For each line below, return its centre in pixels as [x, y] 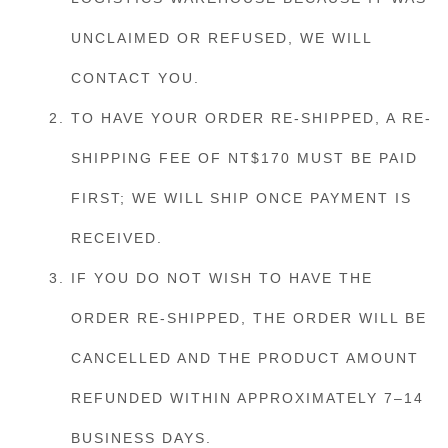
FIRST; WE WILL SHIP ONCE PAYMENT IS [241, 198]
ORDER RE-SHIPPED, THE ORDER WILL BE [249, 318]
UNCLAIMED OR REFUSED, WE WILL [221, 38]
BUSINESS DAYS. [141, 438]
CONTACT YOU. [135, 78]
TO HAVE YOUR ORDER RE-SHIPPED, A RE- [251, 118]
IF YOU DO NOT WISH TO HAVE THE [222, 278]
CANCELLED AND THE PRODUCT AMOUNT [245, 358]
